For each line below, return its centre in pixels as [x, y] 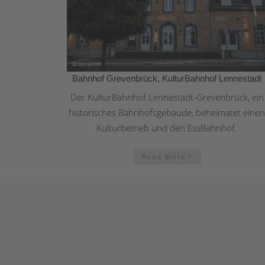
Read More [165, 157]
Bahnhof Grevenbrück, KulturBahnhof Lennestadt [167, 79]
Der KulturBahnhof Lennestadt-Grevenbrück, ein [167, 97]
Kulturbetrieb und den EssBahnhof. [167, 128]
